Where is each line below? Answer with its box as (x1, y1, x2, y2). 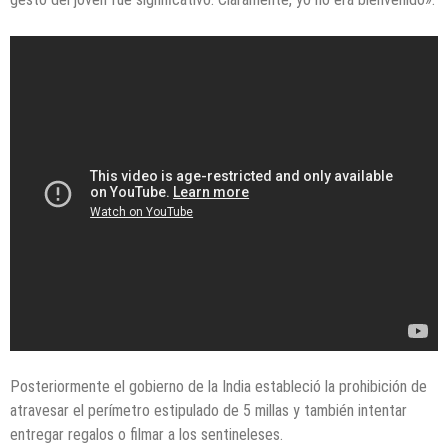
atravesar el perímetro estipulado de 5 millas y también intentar (10, 401, 407, 421)
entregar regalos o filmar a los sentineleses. (10, 425, 283, 445)
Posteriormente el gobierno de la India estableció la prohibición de (10, 377, 427, 397)
